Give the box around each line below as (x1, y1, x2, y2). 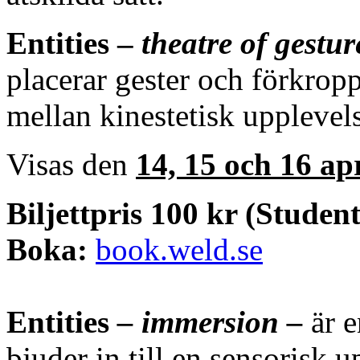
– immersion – (109, 304, 303, 339)
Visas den (6, 146, 136, 182)
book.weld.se (96, 231, 263, 267)
